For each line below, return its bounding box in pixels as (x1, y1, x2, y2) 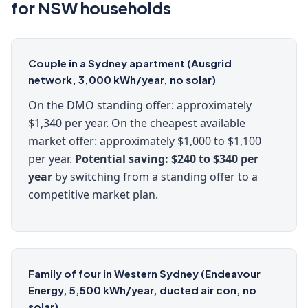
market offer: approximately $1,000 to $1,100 (28, 133, 261, 148)
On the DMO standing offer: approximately (28, 98, 252, 113)
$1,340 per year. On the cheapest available (28, 115, 245, 131)
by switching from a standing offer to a (52, 169, 258, 184)
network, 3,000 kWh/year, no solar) (28, 73, 216, 86)
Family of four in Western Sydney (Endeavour (28, 267, 261, 280)
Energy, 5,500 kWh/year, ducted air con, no (28, 283, 256, 296)
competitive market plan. (28, 187, 158, 202)
